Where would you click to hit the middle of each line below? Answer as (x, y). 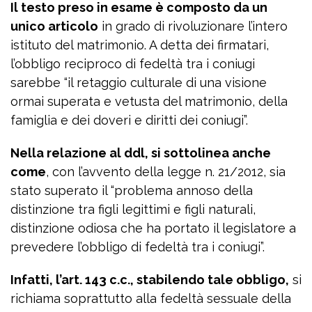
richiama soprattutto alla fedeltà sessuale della (151, 298)
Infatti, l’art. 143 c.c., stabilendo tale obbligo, (150, 280)
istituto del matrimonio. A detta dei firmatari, (140, 45)
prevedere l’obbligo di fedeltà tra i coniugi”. (138, 247)
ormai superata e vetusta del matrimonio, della (149, 101)
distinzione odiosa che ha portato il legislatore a (153, 228)
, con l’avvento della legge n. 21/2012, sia (166, 172)
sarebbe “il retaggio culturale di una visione (139, 83)
